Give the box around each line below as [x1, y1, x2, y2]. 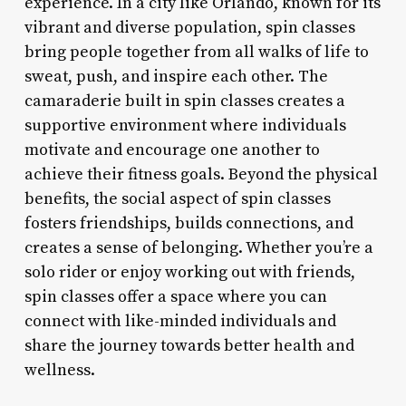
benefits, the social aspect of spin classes [24, 188, 331, 209]
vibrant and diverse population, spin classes [24, 16, 355, 38]
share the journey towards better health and [24, 334, 354, 356]
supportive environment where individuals [24, 114, 346, 136]
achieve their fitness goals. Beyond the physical [24, 163, 378, 185]
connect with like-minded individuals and [24, 310, 336, 332]
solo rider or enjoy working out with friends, [24, 261, 355, 283]
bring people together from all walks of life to [24, 41, 369, 63]
